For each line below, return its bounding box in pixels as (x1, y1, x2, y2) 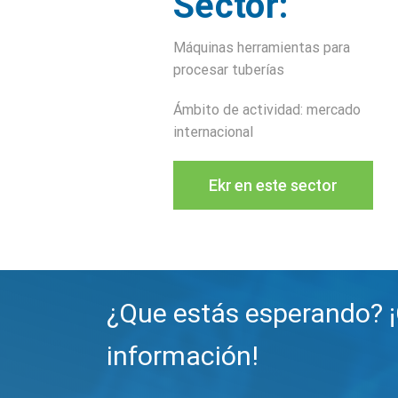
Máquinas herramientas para (173, 39, 351, 56)
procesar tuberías (173, 61, 285, 78)
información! (107, 340, 259, 371)
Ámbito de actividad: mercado (173, 101, 362, 118)
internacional (173, 123, 254, 140)
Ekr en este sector (209, 176, 338, 195)
